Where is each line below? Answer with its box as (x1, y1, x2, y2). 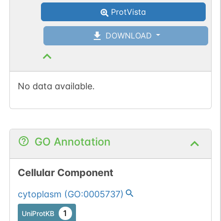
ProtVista (109, 7, 147, 17)
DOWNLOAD (103, 30, 152, 40)
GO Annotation (34, 135, 110, 148)
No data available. (17, 80, 95, 91)
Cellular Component (17, 166, 113, 179)
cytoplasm (17, 188, 62, 199)
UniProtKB (21, 209, 54, 218)
